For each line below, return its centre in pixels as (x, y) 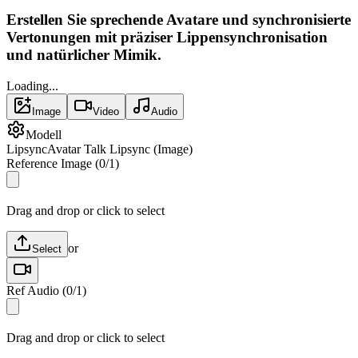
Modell (44, 134)
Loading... (32, 86)
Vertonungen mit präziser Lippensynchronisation (167, 37)
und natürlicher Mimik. (84, 54)
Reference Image (49, 163)
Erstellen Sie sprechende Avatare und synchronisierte (179, 19)
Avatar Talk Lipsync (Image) (120, 149)
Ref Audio (33, 290)
